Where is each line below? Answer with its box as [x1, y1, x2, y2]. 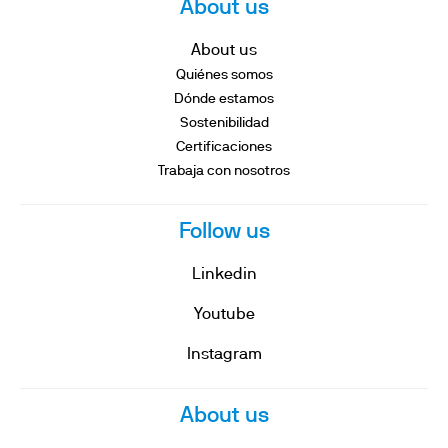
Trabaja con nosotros [158, 165, 290, 178]
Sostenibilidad [179, 117, 269, 130]
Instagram [186, 348, 262, 362]
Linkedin [191, 268, 257, 282]
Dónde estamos [174, 93, 274, 106]
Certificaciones [176, 141, 272, 154]
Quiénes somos [175, 69, 273, 82]
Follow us [178, 222, 270, 242]
